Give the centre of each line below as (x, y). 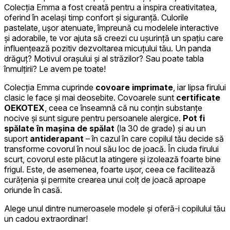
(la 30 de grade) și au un (160, 128)
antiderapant (58, 138)
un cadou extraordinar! (46, 218)
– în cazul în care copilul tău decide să (155, 138)
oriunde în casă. (33, 190)
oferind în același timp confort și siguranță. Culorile (96, 17)
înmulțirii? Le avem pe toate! (55, 69)
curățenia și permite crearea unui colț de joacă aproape (105, 179)
